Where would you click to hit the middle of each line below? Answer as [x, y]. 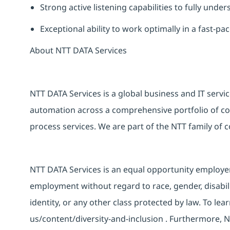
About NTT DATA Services [78, 51]
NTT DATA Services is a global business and [114, 94]
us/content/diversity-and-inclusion [97, 219]
